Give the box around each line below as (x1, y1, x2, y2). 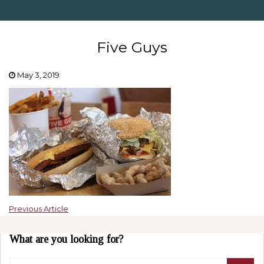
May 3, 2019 (17, 70, 60, 80)
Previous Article (9, 204, 68, 213)
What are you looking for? (9, 233, 123, 245)
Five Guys (97, 38, 167, 56)
